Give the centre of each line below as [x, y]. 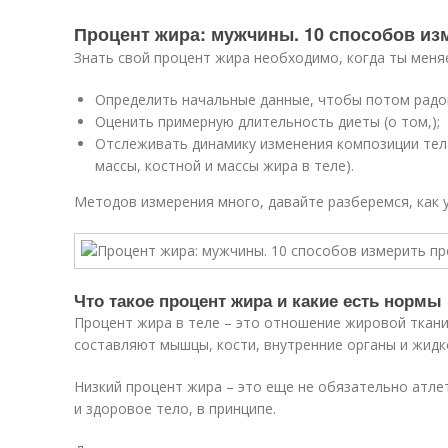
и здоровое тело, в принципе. [175, 408]
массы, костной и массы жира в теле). [224, 165]
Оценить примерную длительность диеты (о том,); [267, 121]
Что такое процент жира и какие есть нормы [258, 300]
